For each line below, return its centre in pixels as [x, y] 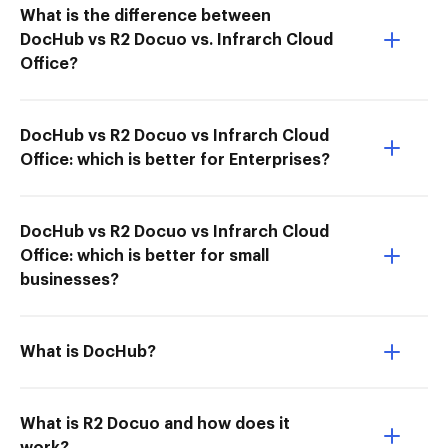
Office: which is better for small [144, 256]
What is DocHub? [88, 352]
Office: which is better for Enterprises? [175, 160]
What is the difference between [145, 16]
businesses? [69, 280]
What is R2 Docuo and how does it [155, 424]
